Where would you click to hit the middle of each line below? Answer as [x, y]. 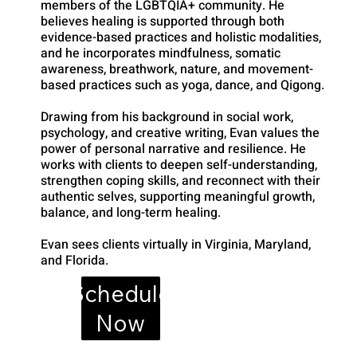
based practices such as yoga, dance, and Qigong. [183, 86]
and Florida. [75, 261]
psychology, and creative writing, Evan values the [180, 133]
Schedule [121, 293]
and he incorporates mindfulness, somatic [161, 54]
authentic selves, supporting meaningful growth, [178, 197]
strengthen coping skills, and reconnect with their [181, 181]
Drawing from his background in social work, [167, 118]
